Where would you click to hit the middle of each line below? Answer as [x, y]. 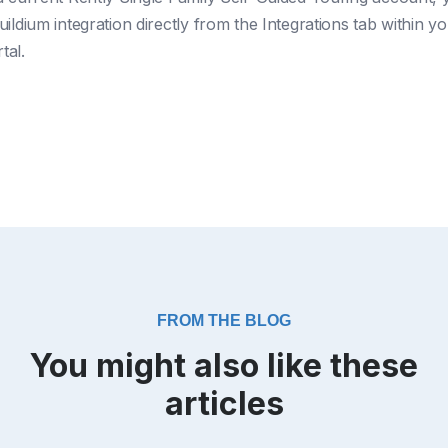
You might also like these [224, 365]
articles [224, 403]
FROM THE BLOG [224, 320]
